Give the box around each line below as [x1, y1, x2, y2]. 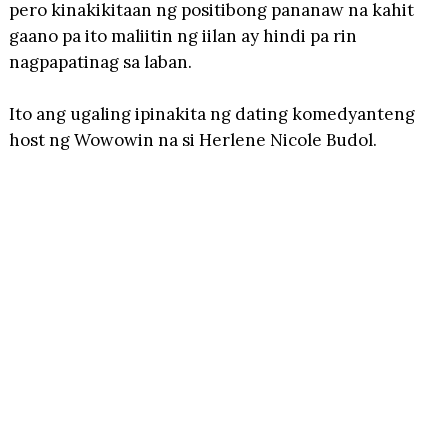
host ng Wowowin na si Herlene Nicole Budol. [8, 128, 377, 151]
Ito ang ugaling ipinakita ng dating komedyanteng [8, 102, 415, 125]
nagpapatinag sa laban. [8, 50, 192, 73]
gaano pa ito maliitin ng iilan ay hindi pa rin [8, 24, 357, 47]
